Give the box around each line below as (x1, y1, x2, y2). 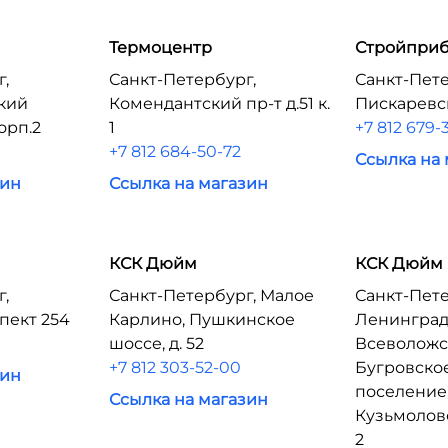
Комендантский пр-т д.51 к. (108, 94, 330, 113)
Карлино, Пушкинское (108, 310, 295, 329)
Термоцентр (108, 38, 212, 57)
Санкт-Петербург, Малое (108, 286, 314, 305)
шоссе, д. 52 (108, 334, 204, 353)
